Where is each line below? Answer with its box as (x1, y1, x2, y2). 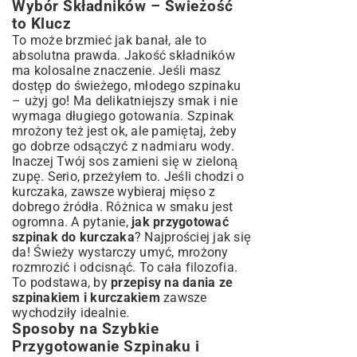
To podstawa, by (12, 275, 111, 290)
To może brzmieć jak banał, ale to (12, 33, 207, 48)
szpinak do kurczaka (12, 229, 135, 245)
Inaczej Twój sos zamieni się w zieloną (12, 154, 238, 169)
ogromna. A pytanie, (12, 214, 131, 229)
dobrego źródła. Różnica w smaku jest (12, 199, 233, 214)
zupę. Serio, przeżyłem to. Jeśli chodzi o (12, 169, 245, 184)
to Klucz (12, 15, 71, 33)
